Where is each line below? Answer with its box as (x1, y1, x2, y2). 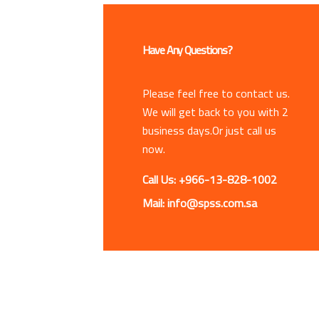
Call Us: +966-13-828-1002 (142, 168, 277, 190)
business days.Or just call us (142, 119, 276, 141)
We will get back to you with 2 (142, 100, 288, 122)
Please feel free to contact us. (142, 82, 290, 104)
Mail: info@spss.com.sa (142, 192, 257, 214)
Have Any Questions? (142, 38, 232, 61)
